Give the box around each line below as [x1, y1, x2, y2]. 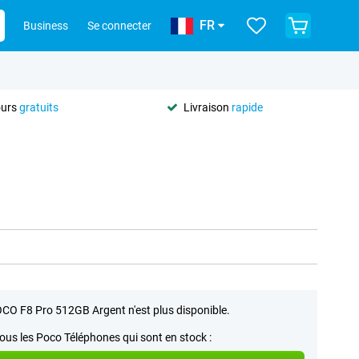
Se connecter [87, 19, 151, 32]
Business [23, 19, 68, 32]
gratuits [18, 100, 58, 114]
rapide [231, 100, 263, 114]
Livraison [183, 100, 232, 114]
